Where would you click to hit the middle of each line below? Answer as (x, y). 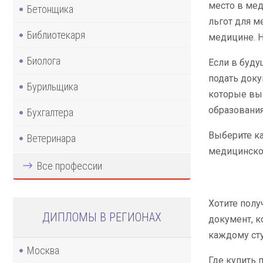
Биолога (44, 60)
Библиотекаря (56, 35)
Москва (43, 250)
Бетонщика (50, 9)
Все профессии (70, 166)
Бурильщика (53, 86)
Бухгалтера (50, 112)
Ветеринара (51, 138)
